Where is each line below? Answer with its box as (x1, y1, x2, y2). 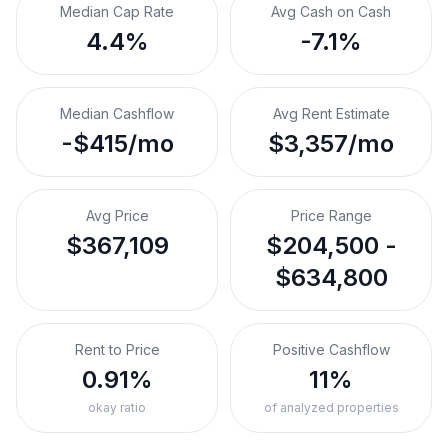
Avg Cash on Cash (271, 3, 391, 20)
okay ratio (88, 400, 146, 415)
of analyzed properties (263, 400, 399, 415)
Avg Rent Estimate (272, 105, 390, 122)
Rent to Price (74, 341, 160, 358)
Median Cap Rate (60, 3, 174, 20)
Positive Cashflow (272, 341, 390, 358)
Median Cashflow (60, 105, 174, 122)
